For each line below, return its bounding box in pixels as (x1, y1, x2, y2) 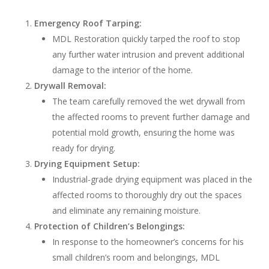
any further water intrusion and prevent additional (52, 48, 244, 60)
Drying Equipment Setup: (34, 157, 140, 169)
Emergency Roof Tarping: (34, 17, 142, 29)
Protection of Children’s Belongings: (34, 220, 185, 232)
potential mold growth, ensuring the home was (52, 126, 235, 138)
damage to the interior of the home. (52, 64, 193, 76)
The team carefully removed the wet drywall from (52, 95, 245, 107)
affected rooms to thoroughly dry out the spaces (52, 189, 242, 201)
